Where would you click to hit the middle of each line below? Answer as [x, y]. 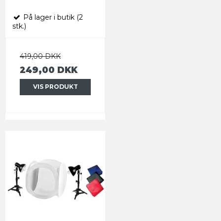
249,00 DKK [49, 70]
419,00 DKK [40, 56]
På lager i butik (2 [52, 18]
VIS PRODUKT [55, 87]
